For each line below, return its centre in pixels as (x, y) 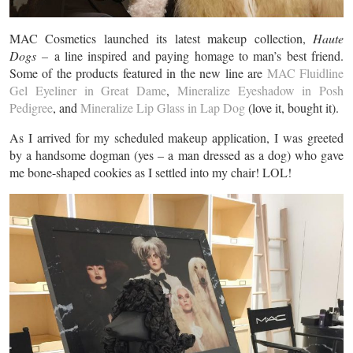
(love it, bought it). (292, 108)
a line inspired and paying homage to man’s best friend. (196, 56)
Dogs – (29, 56)
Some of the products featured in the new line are (138, 73)
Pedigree (31, 108)
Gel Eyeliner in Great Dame (88, 91)
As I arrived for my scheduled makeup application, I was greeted (176, 138)
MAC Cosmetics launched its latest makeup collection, (161, 39)
